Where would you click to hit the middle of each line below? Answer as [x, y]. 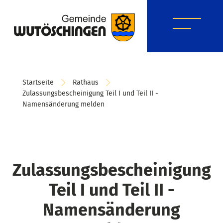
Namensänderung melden [63, 104]
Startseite [38, 82]
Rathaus [86, 82]
